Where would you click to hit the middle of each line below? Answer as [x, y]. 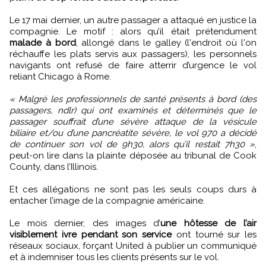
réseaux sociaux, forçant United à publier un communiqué [133, 246]
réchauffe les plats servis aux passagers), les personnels [133, 54]
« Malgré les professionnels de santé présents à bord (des [133, 99]
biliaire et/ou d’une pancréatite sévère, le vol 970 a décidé [133, 133]
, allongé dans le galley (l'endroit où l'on [166, 42]
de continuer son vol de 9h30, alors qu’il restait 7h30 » [132, 144]
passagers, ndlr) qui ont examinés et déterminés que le [133, 110]
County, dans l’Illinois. [54, 167]
